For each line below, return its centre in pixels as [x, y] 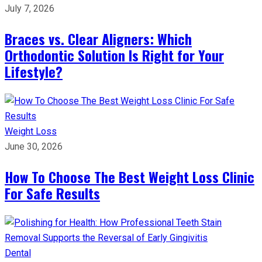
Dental [18, 253]
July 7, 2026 [30, 8]
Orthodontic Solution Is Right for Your [114, 55]
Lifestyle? [34, 71]
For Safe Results [52, 193]
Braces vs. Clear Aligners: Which [98, 39]
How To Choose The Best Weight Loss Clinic [130, 177]
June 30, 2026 [34, 146]
